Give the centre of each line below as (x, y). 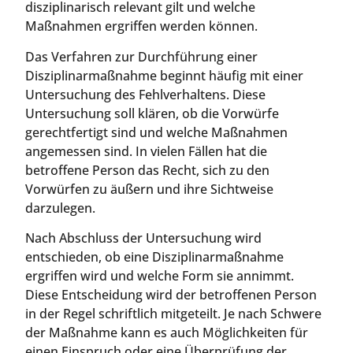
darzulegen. (60, 208)
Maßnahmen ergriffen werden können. (141, 26)
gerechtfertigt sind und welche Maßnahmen (156, 132)
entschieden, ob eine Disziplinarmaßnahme (154, 257)
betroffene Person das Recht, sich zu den (147, 170)
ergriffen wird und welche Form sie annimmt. (160, 276)
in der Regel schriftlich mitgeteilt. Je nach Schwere (173, 314)
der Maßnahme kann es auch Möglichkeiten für (167, 333)
